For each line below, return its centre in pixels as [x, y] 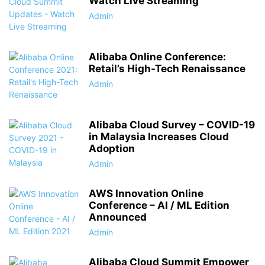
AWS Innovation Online [146, 193]
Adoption [112, 148]
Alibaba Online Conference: [157, 57]
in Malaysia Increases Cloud [159, 137]
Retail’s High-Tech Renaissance [167, 69]
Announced [118, 217]
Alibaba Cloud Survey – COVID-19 [172, 125]
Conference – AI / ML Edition [159, 205]
